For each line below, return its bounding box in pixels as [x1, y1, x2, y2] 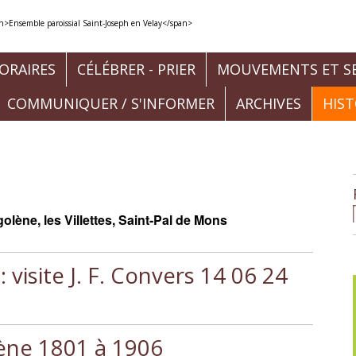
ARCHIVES [235, 94, 301, 113]
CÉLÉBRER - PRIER [76, 60, 195, 79]
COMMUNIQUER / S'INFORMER [6, 94, 215, 113]
